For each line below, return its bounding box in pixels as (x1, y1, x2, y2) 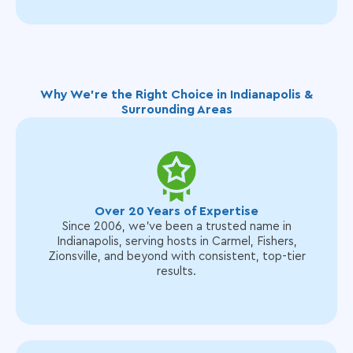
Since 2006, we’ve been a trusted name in (61, 221, 292, 232)
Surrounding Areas (121, 103, 232, 116)
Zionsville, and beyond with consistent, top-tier (47, 251, 306, 262)
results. (157, 266, 196, 277)
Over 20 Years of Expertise (95, 205, 258, 217)
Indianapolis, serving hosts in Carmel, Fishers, (56, 236, 297, 247)
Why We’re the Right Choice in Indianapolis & (40, 88, 313, 101)
